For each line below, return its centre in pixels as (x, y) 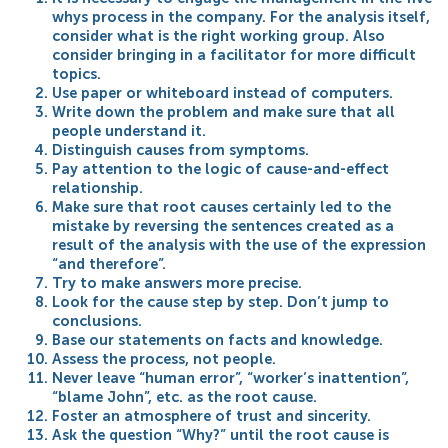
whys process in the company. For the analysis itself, (241, 16)
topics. (77, 73)
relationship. (98, 187)
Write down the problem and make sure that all (224, 111)
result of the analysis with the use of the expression (239, 244)
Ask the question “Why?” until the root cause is (221, 434)
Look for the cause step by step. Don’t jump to (221, 301)
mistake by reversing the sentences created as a (223, 225)
